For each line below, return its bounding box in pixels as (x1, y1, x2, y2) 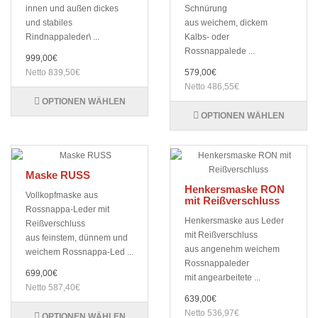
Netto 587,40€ (26, 283, 80, 293)
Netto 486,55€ (185, 82, 239, 92)
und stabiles (26, 18, 72, 28)
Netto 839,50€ (26, 67, 80, 78)
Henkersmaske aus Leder (185, 216, 284, 226)
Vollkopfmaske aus (26, 190, 98, 201)
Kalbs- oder (185, 32, 229, 43)
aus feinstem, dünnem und (26, 233, 128, 243)
